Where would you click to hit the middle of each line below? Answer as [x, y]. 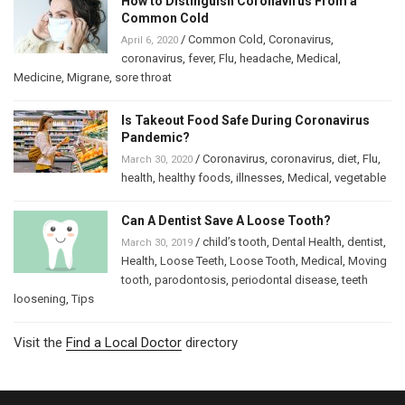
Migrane [88, 78]
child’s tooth [235, 242]
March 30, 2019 [157, 243]
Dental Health [307, 242]
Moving [367, 261]
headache [265, 59]
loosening [40, 299]
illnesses [259, 178]
